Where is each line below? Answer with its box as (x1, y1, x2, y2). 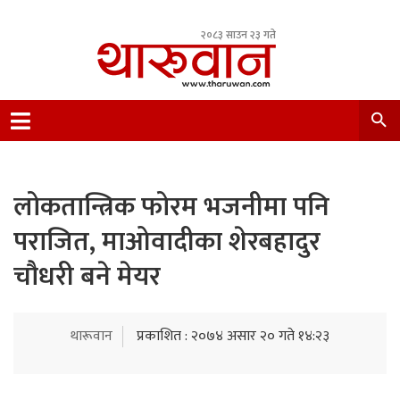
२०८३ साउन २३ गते (201, 26, 276, 44)
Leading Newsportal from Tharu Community (97, 103, 365, 127)
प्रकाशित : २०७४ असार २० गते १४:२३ (137, 324, 329, 348)
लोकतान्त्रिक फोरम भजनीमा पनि (13, 185, 329, 229)
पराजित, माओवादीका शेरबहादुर (13, 220, 321, 264)
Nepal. (97, 124, 134, 148)
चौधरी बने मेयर (13, 254, 161, 299)
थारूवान (71, 324, 112, 348)
